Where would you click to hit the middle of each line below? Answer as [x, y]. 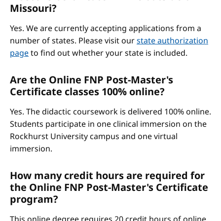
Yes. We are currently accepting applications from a [106, 28]
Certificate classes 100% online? [87, 92]
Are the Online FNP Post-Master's [92, 80]
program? [34, 199]
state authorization [172, 40]
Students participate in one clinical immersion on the [108, 124]
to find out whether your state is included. [108, 53]
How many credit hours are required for [107, 175]
